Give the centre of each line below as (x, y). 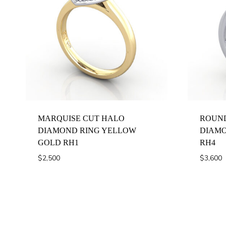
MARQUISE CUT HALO (81, 118)
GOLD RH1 (58, 142)
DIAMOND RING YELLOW (87, 130)
